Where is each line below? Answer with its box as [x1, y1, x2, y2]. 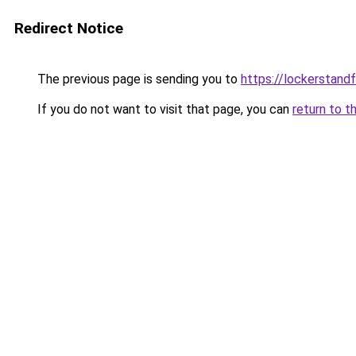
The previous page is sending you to [34, 72, 241, 87]
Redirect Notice [14, 19, 123, 37]
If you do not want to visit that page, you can [34, 102, 292, 117]
